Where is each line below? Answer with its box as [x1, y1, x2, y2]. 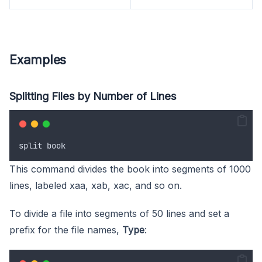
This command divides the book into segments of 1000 [9, 163, 251, 175]
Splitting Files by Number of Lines [9, 89, 177, 102]
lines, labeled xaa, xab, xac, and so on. [9, 179, 182, 191]
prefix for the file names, [9, 223, 122, 236]
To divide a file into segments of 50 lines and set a [9, 207, 229, 219]
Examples [9, 51, 67, 67]
